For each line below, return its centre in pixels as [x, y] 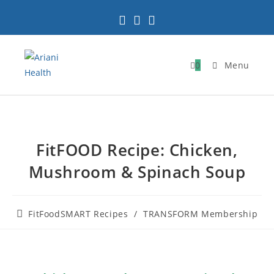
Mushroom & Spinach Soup [137, 172]
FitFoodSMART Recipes [78, 214]
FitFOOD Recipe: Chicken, [137, 150]
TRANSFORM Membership [201, 214]
